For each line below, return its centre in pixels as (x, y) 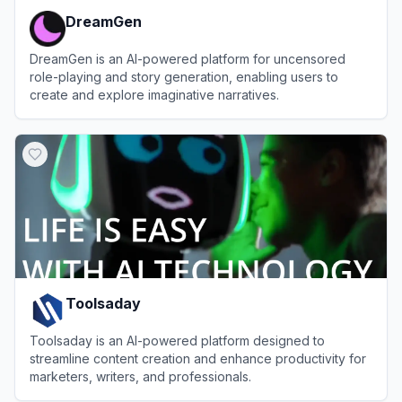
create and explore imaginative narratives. (154, 95)
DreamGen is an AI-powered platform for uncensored (188, 59)
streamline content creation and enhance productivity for (198, 358)
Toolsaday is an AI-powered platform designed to (177, 341)
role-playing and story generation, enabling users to (184, 77)
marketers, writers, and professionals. (140, 376)
